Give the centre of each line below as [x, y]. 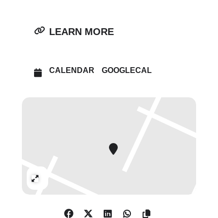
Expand [56, 178]
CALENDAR [72, 71]
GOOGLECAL [127, 71]
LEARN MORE [81, 32]
